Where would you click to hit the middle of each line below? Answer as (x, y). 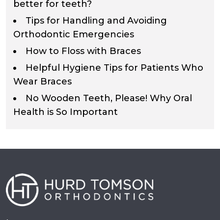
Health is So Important (66, 112)
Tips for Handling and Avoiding (96, 21)
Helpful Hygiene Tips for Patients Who (114, 68)
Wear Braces (42, 82)
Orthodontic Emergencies (74, 35)
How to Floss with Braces (83, 51)
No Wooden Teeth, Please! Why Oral (109, 98)
